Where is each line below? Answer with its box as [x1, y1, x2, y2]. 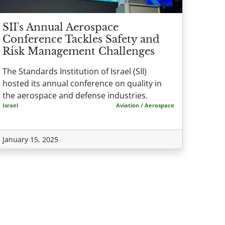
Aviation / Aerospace [116, 101, 174, 109]
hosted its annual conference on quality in [3, 78, 162, 89]
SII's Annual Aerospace [3, 21, 119, 34]
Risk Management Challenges [3, 45, 155, 58]
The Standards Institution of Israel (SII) [3, 66, 147, 77]
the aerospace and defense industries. [3, 90, 148, 101]
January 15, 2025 [3, 135, 58, 145]
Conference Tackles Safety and [3, 33, 160, 46]
